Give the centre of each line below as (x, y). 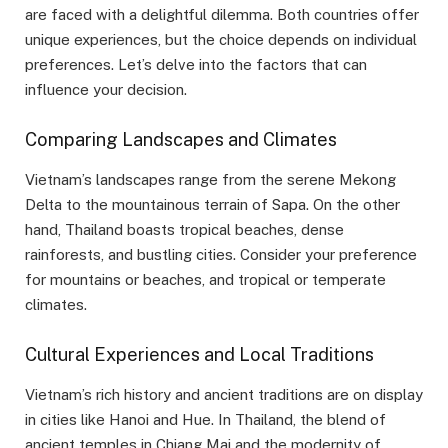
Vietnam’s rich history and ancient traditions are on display (224, 394)
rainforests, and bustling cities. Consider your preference (221, 254)
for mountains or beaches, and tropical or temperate (205, 279)
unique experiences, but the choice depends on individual (221, 39)
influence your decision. (106, 89)
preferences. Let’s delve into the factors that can (196, 64)
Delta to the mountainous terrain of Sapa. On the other (212, 204)
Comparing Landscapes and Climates (181, 140)
